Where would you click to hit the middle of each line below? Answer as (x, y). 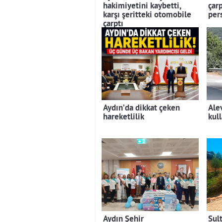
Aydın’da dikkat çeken (141, 108)
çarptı (113, 24)
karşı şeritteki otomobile (147, 15)
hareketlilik (124, 117)
